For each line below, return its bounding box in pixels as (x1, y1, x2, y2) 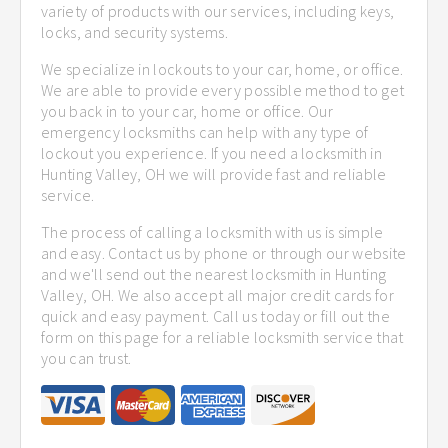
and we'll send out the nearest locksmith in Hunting (41, 263, 387, 284)
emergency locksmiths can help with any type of (41, 121, 369, 142)
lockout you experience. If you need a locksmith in (41, 142, 383, 163)
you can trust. (41, 347, 132, 368)
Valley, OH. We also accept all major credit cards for (41, 284, 394, 305)
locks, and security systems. (41, 21, 228, 42)
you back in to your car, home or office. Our (41, 100, 334, 121)
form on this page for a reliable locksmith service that (41, 326, 404, 347)
